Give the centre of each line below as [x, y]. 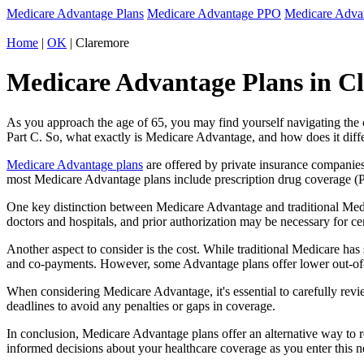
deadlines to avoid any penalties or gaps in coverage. [141, 305]
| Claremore [98, 43]
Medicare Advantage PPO [214, 13]
